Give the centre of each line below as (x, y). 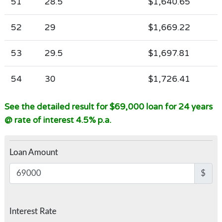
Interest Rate (33, 211)
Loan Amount (33, 152)
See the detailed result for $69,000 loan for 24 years (108, 107)
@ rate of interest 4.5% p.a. (58, 120)
